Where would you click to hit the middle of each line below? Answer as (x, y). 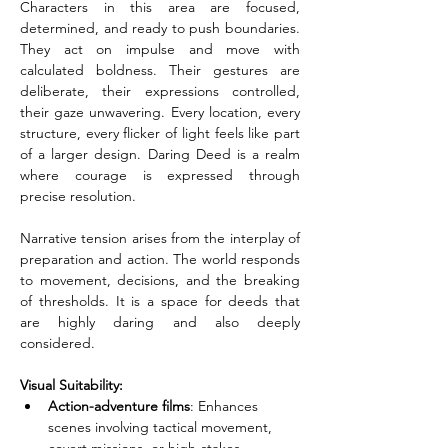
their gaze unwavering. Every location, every (160, 112)
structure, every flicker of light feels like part (160, 133)
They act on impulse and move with (160, 49)
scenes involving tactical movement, (162, 427)
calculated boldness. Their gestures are (160, 70)
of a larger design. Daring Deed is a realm (160, 154)
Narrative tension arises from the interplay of (160, 238)
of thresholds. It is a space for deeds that (160, 301)
